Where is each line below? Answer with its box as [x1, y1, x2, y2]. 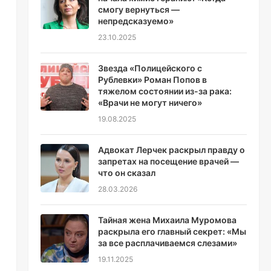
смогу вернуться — [97, 4, 180, 15]
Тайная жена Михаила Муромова [97, 215, 237, 225]
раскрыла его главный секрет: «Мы [97, 226, 246, 237]
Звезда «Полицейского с [97, 63, 202, 73]
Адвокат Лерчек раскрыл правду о [97, 145, 245, 155]
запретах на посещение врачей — [97, 156, 239, 166]
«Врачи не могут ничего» [97, 97, 202, 108]
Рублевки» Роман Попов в [97, 74, 207, 85]
